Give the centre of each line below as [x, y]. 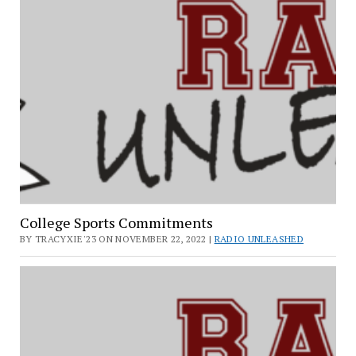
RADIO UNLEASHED [259, 239]
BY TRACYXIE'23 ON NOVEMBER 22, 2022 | [117, 239]
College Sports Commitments [116, 223]
